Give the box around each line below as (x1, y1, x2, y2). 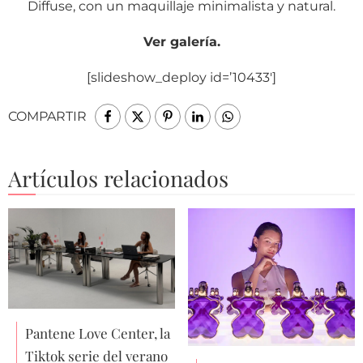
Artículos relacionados (8, 163, 228, 193)
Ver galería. (143, 34, 220, 50)
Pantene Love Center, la (25, 324, 171, 343)
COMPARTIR (8, 109, 87, 125)
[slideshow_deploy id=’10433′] (87, 70, 276, 86)
